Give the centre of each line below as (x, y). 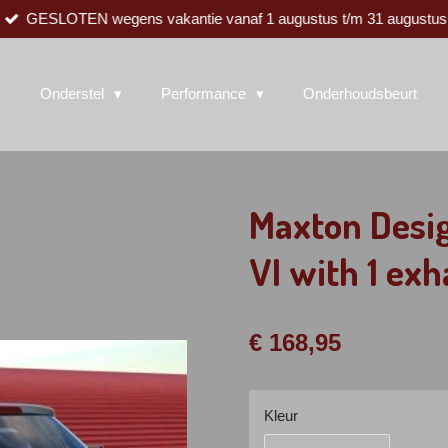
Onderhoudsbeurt (360, 94)
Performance (205, 94)
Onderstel (74, 94)
